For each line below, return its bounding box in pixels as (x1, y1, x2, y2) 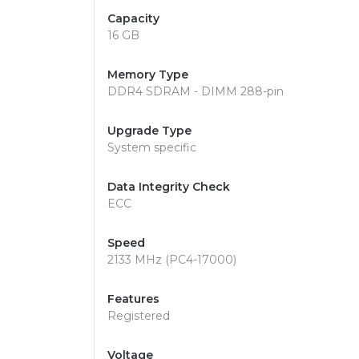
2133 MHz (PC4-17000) (107, 252, 236, 267)
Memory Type (107, 67, 188, 82)
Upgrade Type (107, 123, 192, 138)
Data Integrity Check (107, 179, 230, 194)
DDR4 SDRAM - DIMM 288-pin (107, 84, 284, 99)
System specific (107, 140, 196, 155)
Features (107, 292, 159, 306)
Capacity (107, 11, 159, 26)
